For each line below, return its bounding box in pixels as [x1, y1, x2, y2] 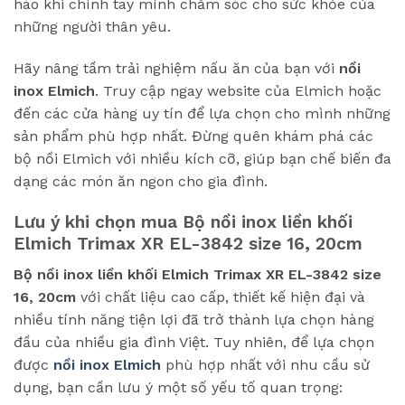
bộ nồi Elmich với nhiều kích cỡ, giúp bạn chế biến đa [14, 150, 391, 168]
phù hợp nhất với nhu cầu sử [165, 356, 370, 374]
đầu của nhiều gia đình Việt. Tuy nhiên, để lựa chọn [14, 334, 374, 352]
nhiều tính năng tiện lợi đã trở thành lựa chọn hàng [14, 311, 374, 329]
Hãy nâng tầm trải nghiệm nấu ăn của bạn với [14, 60, 339, 78]
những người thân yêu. [14, 18, 171, 36]
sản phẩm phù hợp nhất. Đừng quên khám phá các [14, 127, 373, 146]
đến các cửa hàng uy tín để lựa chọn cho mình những [14, 105, 391, 123]
